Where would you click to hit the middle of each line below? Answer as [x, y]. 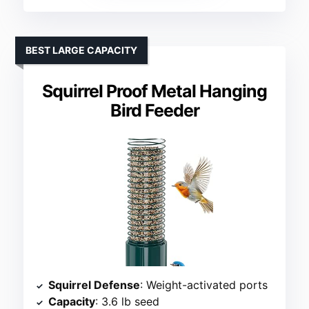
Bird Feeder [154, 111]
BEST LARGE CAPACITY [82, 50]
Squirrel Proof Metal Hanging [154, 91]
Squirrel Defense [94, 285]
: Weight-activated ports [204, 285]
